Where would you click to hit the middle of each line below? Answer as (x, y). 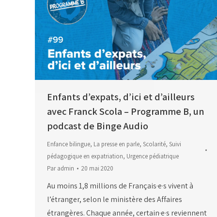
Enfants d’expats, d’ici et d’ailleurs (121, 97)
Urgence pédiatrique (153, 156)
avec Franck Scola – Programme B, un (126, 112)
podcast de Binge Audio (98, 126)
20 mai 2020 (97, 169)
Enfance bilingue (69, 144)
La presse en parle (116, 144)
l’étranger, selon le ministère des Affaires (115, 200)
